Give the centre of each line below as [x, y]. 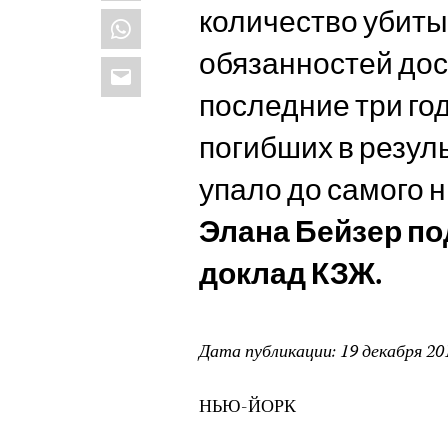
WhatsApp [157, 19]
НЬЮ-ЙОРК [248, 407]
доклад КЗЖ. [291, 272]
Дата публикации [266, 352]
